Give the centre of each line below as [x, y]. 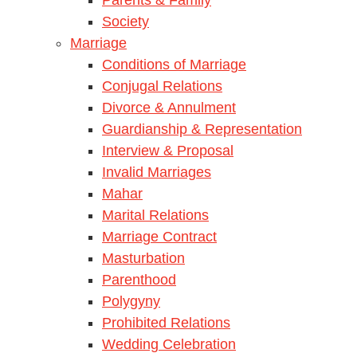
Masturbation [143, 258]
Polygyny [131, 301]
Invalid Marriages [157, 172]
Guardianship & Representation [202, 129]
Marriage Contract [159, 236]
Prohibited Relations [166, 322]
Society [126, 21]
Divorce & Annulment [169, 107]
